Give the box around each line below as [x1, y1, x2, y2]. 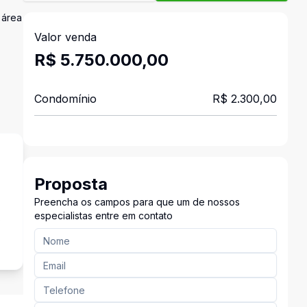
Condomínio [34, 92, 97, 106]
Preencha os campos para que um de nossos [34, 196, 240, 208]
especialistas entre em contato [34, 210, 173, 221]
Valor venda [34, 30, 97, 44]
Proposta [34, 174, 108, 194]
